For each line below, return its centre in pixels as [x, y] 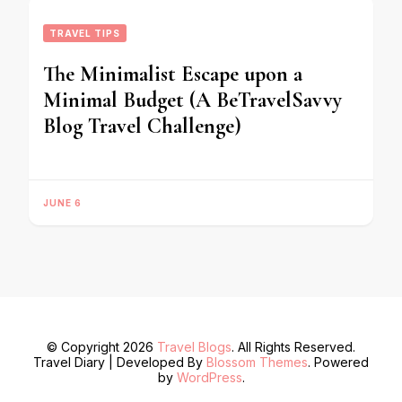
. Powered [338, 362]
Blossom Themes [257, 362]
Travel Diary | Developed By [120, 362]
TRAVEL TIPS [85, 33]
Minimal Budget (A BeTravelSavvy [192, 100]
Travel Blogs [194, 347]
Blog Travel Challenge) [142, 126]
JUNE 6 [62, 203]
